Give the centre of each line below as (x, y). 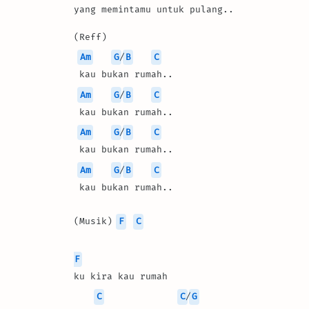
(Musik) (96, 221)
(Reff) (90, 37)
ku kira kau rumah (121, 277)
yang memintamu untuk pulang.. (154, 9)
